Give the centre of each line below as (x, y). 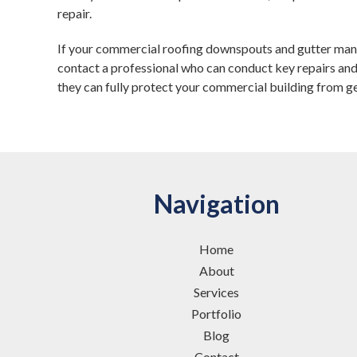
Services (217, 292)
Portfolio (217, 314)
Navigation (216, 204)
